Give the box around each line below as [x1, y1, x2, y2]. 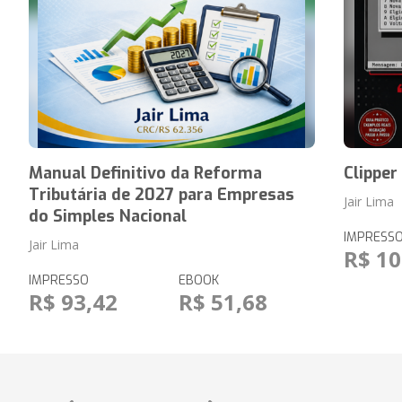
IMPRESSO [28, 272, 89, 289]
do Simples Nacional [28, 205, 187, 227]
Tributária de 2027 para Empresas [28, 184, 294, 205]
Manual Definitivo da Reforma [28, 162, 262, 184]
